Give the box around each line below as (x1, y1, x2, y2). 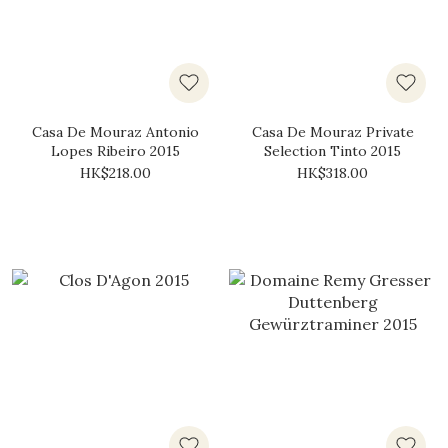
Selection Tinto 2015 (264, 142, 401, 160)
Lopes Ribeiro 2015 (51, 142, 180, 160)
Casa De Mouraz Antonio (32, 123, 199, 141)
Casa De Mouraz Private (251, 123, 414, 141)
